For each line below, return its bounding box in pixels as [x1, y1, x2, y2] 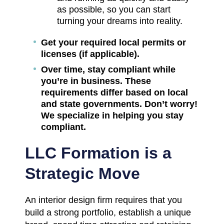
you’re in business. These [41, 75, 151, 86]
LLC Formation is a [25, 143, 171, 162]
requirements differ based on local [41, 87, 188, 97]
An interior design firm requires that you [25, 194, 182, 205]
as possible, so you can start [57, 4, 170, 14]
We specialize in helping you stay [41, 110, 183, 120]
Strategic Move [25, 164, 140, 182]
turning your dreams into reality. [57, 15, 182, 26]
